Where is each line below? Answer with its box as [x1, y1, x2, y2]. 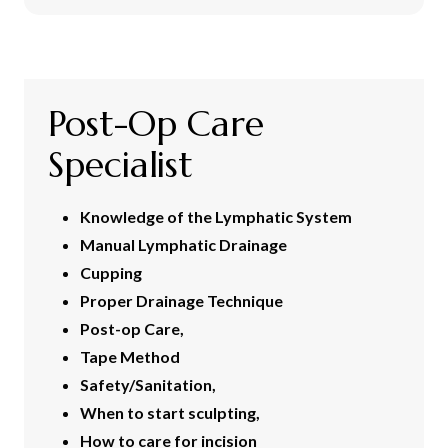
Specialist [48, 141, 194, 187]
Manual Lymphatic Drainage [80, 234, 287, 254]
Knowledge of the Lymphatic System [80, 206, 352, 226]
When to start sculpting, [80, 402, 260, 422]
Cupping [80, 262, 142, 282]
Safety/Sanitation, [80, 374, 216, 394]
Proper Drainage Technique [80, 290, 283, 310]
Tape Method [80, 346, 180, 366]
